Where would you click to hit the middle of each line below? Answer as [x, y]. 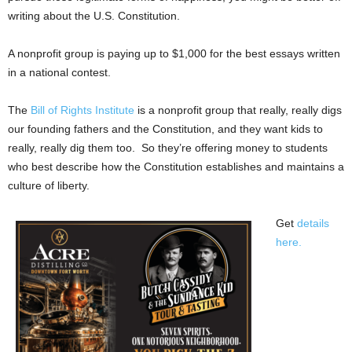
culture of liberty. [49, 185]
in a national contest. [59, 72]
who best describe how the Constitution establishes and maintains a [176, 167]
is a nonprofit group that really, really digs [238, 110]
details [313, 223]
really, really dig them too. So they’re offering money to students [168, 148]
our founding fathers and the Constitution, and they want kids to [165, 129]
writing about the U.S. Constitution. [94, 16]
